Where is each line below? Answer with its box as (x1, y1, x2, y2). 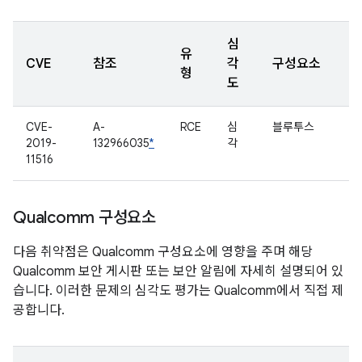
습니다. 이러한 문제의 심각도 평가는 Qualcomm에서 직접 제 (13, 283, 343, 299)
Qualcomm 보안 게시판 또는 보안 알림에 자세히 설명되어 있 (13, 263, 343, 280)
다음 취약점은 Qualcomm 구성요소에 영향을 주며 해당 (13, 244, 313, 260)
